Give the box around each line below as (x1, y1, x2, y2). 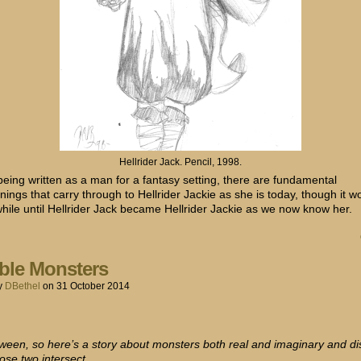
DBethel (5, 280, 40, 293)
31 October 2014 (56, 280, 130, 293)
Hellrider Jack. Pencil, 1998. (119, 156, 242, 167)
